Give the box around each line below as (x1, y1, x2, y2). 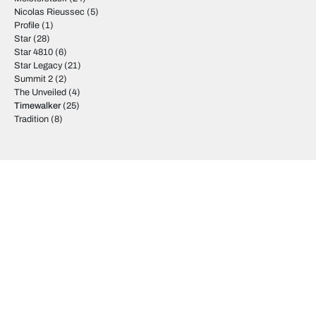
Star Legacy (14, 61, 62, 71)
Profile (14, 20, 39, 30)
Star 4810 (14, 47, 53, 57)
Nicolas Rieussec (14, 7, 85, 17)
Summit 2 (14, 74, 53, 84)
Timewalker (14, 101, 61, 111)
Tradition (14, 114, 49, 124)
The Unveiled (14, 87, 66, 97)
